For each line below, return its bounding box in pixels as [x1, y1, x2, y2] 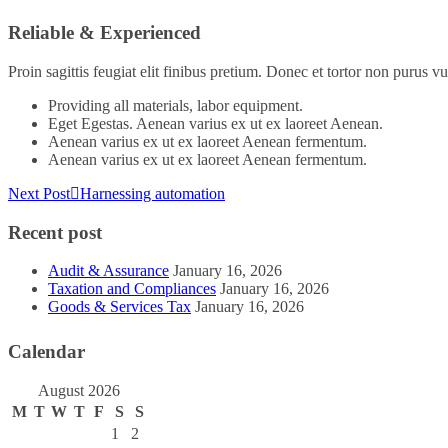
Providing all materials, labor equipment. [48, 96, 303, 114]
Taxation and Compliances [48, 280, 216, 298]
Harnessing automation [80, 184, 225, 202]
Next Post [8, 184, 70, 202]
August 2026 [38, 382, 120, 400]
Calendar [8, 341, 85, 363]
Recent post [8, 221, 102, 243]
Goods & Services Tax [48, 298, 191, 316]
